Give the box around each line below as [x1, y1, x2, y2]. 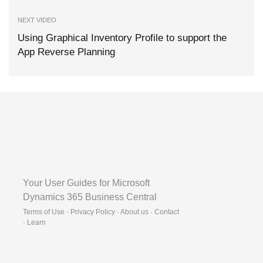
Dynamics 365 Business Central [23, 191, 157, 202]
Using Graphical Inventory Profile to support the [18, 32, 227, 44]
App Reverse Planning [18, 46, 115, 58]
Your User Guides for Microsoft [23, 177, 150, 188]
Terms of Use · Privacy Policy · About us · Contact [23, 207, 179, 216]
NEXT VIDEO [18, 16, 56, 24]
